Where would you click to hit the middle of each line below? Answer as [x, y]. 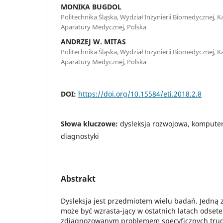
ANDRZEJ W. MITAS [93, 41]
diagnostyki [80, 136]
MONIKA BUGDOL [91, 6]
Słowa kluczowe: [90, 123]
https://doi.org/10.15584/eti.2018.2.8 [140, 94]
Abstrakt [78, 178]
